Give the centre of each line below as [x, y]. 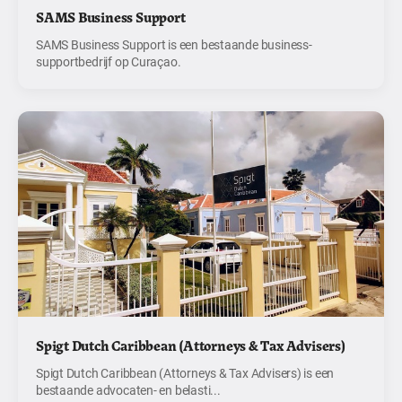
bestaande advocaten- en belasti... [128, 390]
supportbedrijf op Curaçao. [109, 61]
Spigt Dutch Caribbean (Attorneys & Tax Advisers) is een [185, 373]
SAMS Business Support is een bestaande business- [174, 44]
